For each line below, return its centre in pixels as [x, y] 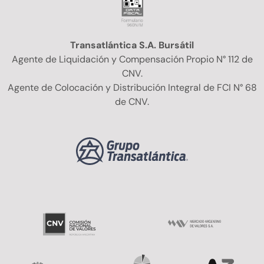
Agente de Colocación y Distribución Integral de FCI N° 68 [132, 87]
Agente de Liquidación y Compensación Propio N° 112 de [132, 59]
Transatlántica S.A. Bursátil [132, 45]
